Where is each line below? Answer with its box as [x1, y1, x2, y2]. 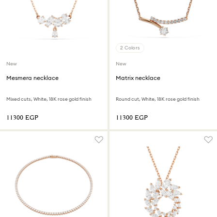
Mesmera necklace [6, 74, 59, 82]
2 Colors [120, 45, 140, 51]
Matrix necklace [116, 74, 160, 82]
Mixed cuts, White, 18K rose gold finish [6, 96, 92, 103]
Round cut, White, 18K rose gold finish [116, 96, 200, 103]
